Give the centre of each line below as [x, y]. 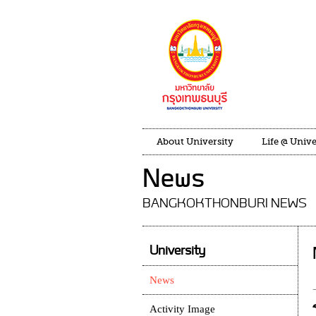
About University [195, 141]
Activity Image [182, 309]
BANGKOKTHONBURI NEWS [225, 204]
